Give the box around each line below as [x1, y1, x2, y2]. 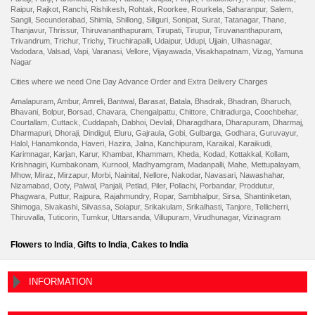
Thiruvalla [11, 213, 44, 222]
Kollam [265, 150, 288, 159]
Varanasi [92, 46, 122, 56]
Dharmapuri [11, 129, 51, 138]
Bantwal [108, 97, 134, 106]
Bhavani [11, 108, 38, 117]
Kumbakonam [51, 160, 98, 169]
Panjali [100, 181, 122, 191]
